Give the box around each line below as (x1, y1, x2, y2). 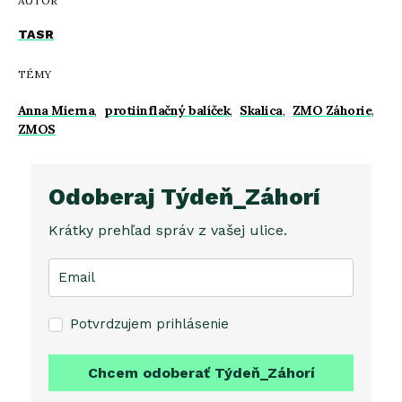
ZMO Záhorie (292, 101, 372, 118)
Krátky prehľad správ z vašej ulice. (48, 221, 287, 239)
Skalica (240, 101, 283, 118)
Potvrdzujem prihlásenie (70, 315, 229, 332)
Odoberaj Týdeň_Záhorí (48, 182, 320, 210)
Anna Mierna (18, 101, 95, 118)
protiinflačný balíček (104, 101, 231, 118)
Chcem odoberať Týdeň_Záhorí (87, 363, 315, 381)
